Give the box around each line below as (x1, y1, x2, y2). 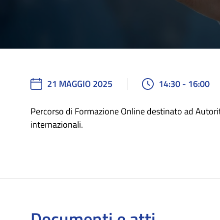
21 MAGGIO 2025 (47, 77, 112, 91)
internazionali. (30, 118, 83, 132)
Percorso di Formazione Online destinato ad (30, 105, 193, 118)
